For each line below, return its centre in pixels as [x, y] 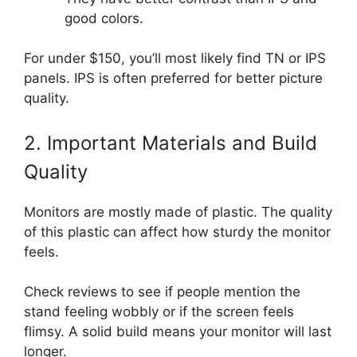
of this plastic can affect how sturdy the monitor [177, 231]
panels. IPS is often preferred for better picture [173, 78]
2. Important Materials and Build [171, 143]
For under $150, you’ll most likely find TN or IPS [175, 59]
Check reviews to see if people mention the [162, 292]
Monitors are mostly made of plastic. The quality [178, 212]
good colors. [104, 18]
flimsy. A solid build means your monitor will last [178, 332]
